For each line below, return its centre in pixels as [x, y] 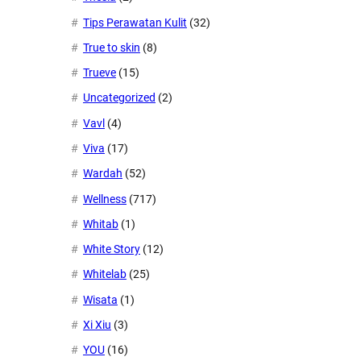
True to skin [112, 47]
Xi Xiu [97, 324]
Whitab [101, 224]
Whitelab [105, 274]
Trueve [100, 73]
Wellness [105, 199]
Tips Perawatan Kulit [135, 22]
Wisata [100, 299]
